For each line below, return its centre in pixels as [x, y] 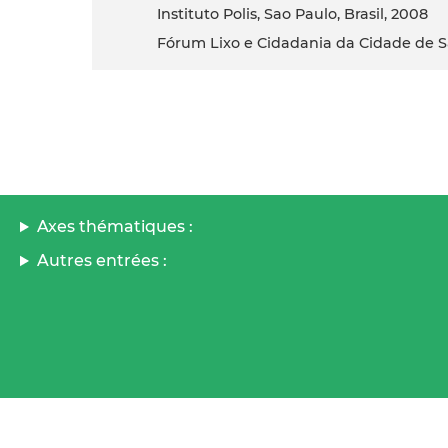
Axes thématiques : [114, 227]
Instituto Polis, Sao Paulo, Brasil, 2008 [294, 14]
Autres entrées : [101, 261]
